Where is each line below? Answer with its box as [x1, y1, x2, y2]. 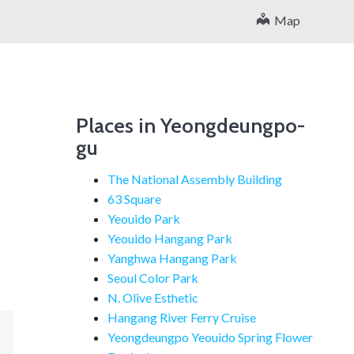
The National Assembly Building [107, 171, 282, 186]
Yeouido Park [107, 211, 180, 226]
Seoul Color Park [107, 270, 198, 285]
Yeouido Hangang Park [107, 231, 232, 246]
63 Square [107, 191, 161, 206]
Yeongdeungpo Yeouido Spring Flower [107, 330, 313, 345]
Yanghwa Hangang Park [107, 250, 237, 265]
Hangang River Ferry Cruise [107, 310, 256, 325]
